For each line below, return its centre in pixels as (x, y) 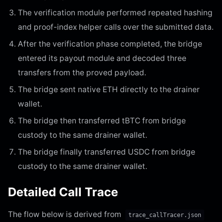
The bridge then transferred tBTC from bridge (102, 120)
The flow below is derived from (66, 214)
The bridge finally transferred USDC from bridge (107, 152)
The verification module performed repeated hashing (115, 12)
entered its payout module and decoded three (102, 58)
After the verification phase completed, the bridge (110, 44)
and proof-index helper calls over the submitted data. (116, 27)
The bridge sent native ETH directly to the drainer (109, 89)
